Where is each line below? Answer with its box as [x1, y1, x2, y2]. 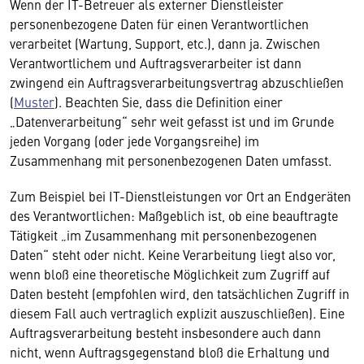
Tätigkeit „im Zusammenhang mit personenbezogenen [10, 226, 317, 244]
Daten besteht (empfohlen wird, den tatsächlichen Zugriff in [10, 284, 349, 302]
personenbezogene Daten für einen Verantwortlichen [10, 15, 309, 32]
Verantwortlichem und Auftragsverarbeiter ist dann [10, 54, 301, 71]
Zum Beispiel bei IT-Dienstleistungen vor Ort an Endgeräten [10, 187, 351, 205]
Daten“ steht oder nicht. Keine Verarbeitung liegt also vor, [10, 245, 336, 263]
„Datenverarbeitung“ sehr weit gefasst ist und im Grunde [10, 112, 334, 130]
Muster [14, 93, 54, 110]
